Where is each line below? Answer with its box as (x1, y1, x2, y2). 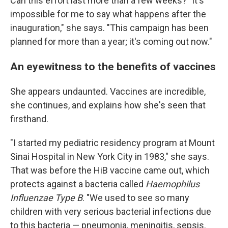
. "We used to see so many (82, 192, 189, 203)
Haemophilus (146, 179, 199, 189)
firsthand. (10, 113, 48, 124)
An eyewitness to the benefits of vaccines (10, 60, 216, 73)
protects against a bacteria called (10, 179, 146, 189)
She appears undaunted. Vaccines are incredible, (10, 86, 206, 97)
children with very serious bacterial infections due (10, 206, 211, 217)
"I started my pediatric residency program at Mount (10, 137, 215, 148)
